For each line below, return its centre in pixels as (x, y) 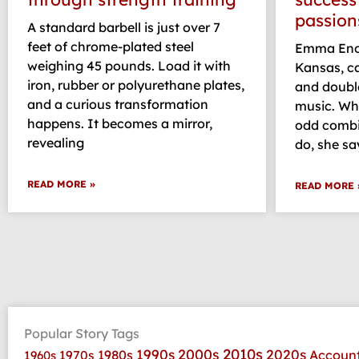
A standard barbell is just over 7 (124, 27)
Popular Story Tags (82, 333)
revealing (56, 142)
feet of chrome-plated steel (111, 46)
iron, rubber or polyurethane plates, (136, 85)
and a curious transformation (118, 104)
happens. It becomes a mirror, (120, 123)
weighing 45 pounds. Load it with (129, 65)
